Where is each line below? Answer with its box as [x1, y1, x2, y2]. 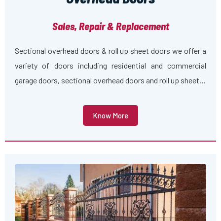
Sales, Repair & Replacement [52, 20, 169, 33]
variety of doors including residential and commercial [15, 61, 206, 71]
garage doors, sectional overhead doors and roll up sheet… [15, 75, 206, 85]
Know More [93, 110, 128, 120]
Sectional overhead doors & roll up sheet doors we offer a [15, 46, 206, 56]
